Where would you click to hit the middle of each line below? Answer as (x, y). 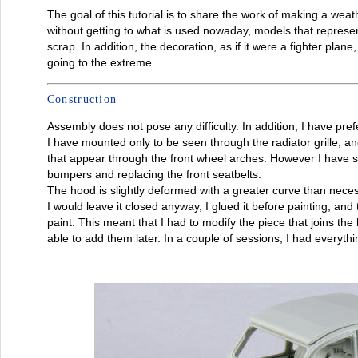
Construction (82, 99)
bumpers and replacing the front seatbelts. (154, 174)
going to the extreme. (101, 62)
